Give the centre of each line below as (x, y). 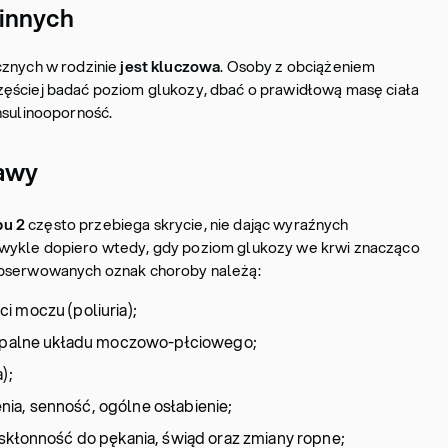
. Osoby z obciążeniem (298, 66)
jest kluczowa (169, 66)
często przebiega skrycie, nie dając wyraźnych (187, 224)
